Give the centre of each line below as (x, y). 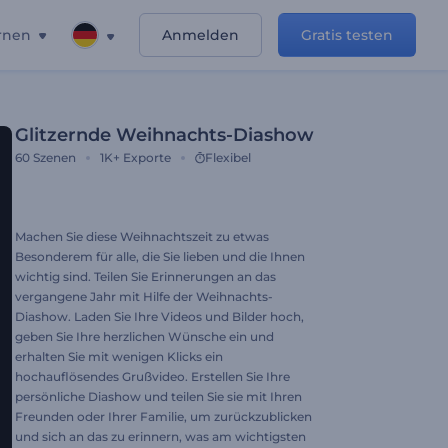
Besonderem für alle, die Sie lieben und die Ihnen (160, 256)
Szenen (54, 157)
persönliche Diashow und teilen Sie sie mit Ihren (158, 396)
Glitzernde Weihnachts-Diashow (164, 135)
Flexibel (228, 157)
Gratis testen (347, 35)
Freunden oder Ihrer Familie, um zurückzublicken (163, 416)
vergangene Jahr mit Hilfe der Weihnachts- (144, 296)
